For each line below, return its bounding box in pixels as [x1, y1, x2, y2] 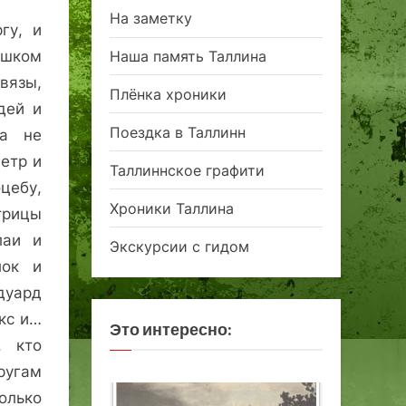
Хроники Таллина [110, 198, 234, 217]
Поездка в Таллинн [110, 122, 246, 141]
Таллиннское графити [110, 160, 265, 179]
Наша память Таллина [110, 46, 266, 65]
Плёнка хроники [110, 84, 227, 103]
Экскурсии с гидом [110, 237, 249, 256]
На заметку [110, 9, 192, 28]
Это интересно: [110, 318, 232, 339]
